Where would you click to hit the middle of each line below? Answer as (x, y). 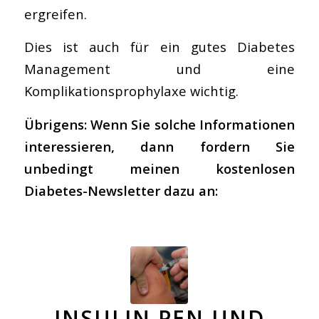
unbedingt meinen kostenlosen (159, 168)
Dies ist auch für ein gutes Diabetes (159, 47)
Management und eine (159, 69)
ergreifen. (55, 14)
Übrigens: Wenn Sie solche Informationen (159, 124)
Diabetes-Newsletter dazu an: (121, 190)
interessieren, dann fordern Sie (159, 146)
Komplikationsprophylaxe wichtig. (131, 91)
